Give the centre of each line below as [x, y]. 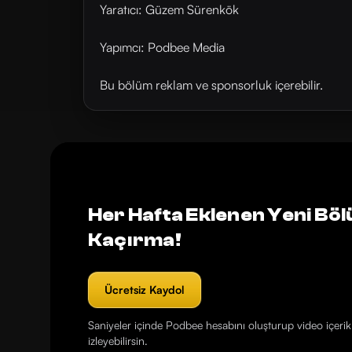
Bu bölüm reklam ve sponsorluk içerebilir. [211, 85]
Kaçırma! [135, 240]
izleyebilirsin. [118, 341]
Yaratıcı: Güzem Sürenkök [169, 9]
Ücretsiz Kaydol [145, 290]
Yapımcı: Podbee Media [162, 47]
